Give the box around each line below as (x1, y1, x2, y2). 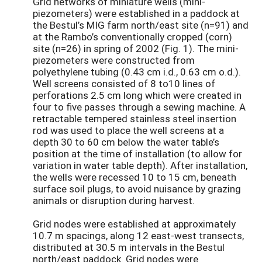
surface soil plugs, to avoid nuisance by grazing (33, 182, 241, 196)
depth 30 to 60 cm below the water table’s (33, 135, 219, 149)
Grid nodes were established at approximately (33, 217, 236, 231)
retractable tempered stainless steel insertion (33, 112, 236, 126)
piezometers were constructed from (33, 53, 195, 67)
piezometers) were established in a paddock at (33, 6, 240, 20)
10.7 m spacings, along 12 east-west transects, (33, 229, 244, 243)
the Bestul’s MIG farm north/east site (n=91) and (33, 18, 249, 32)
